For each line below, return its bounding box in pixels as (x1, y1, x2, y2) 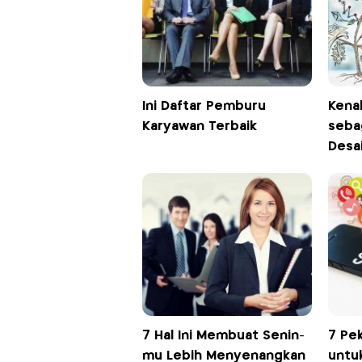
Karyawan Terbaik (141, 120, 257, 133)
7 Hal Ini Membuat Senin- (141, 329, 305, 342)
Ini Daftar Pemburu (141, 99, 266, 112)
